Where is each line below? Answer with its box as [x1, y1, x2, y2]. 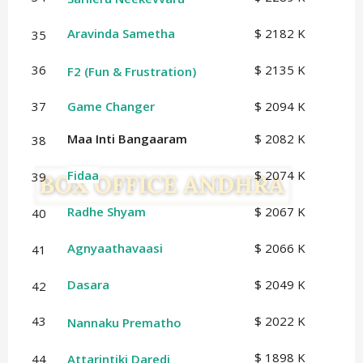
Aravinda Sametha [66, 25, 175, 42]
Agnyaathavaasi [66, 240, 163, 257]
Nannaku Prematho [66, 314, 181, 331]
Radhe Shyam [66, 203, 146, 220]
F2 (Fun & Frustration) [66, 63, 196, 80]
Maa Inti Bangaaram [66, 130, 187, 147]
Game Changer [66, 98, 155, 115]
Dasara [66, 276, 109, 293]
